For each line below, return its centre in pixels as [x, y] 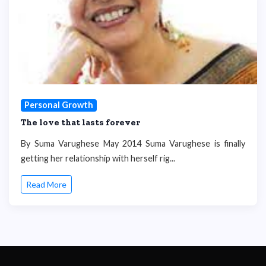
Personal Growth [58, 105]
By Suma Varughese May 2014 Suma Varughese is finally [133, 143]
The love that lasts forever [80, 122]
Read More [46, 185]
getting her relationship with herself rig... [98, 158]
